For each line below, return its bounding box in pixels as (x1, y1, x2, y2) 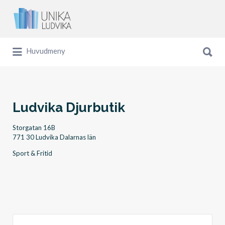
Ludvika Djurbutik (13, 100, 125, 115)
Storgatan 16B (13, 124, 55, 132)
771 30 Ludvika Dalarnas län (13, 133, 96, 141)
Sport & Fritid (13, 149, 52, 157)
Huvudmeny (26, 46, 65, 56)
